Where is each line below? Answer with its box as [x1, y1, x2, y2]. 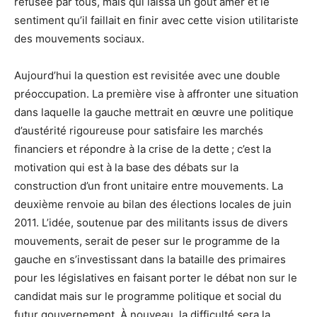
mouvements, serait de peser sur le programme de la [14, 234, 279, 248]
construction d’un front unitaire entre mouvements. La [14, 179, 283, 193]
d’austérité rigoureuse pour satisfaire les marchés [14, 124, 263, 138]
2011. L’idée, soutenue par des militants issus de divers [14, 216, 288, 230]
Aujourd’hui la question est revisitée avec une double [14, 69, 280, 83]
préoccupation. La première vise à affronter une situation [14, 87, 299, 101]
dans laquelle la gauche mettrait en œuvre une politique [14, 105, 294, 120]
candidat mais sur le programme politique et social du [14, 289, 282, 304]
